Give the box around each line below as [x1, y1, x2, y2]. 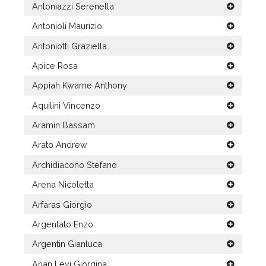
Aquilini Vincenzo [32, 100, 101, 110]
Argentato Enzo [32, 218, 94, 229]
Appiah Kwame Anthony [32, 80, 128, 91]
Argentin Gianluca [32, 239, 103, 249]
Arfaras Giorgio [32, 199, 93, 210]
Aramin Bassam [32, 120, 96, 131]
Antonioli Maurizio [32, 21, 103, 31]
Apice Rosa [32, 60, 78, 71]
